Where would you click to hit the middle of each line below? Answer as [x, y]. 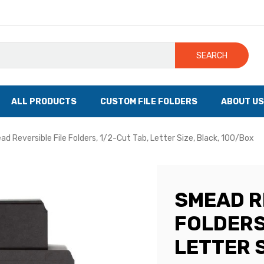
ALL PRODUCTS [44, 101]
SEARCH [212, 55]
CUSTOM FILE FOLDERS [149, 101]
